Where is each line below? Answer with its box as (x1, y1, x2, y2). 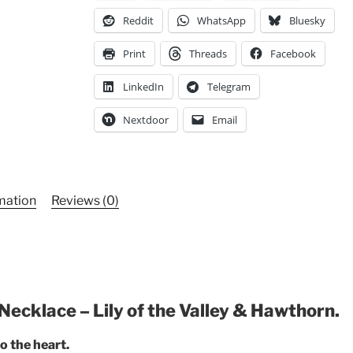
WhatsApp (196, 13, 246, 28)
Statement (93, 15, 160, 31)
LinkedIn (122, 79, 164, 94)
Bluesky (288, 13, 325, 28)
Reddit (122, 13, 154, 28)
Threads (188, 46, 227, 61)
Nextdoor (122, 112, 169, 127)
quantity (93, 53, 146, 69)
